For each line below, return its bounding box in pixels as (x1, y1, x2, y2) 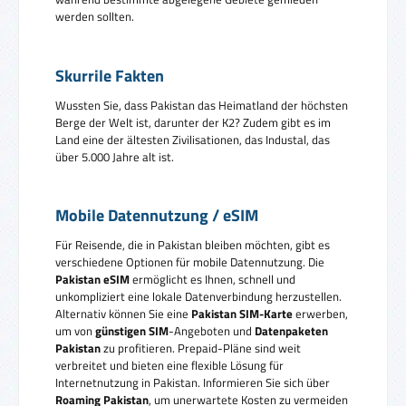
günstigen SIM (95, 322, 169, 341)
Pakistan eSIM (55, 270, 130, 289)
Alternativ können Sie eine (55, 304, 191, 324)
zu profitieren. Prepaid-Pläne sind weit (101, 339, 301, 358)
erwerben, (293, 304, 348, 324)
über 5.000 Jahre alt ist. (55, 147, 174, 166)
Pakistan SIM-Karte (191, 304, 293, 324)
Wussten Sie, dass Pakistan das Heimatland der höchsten (55, 95, 348, 114)
